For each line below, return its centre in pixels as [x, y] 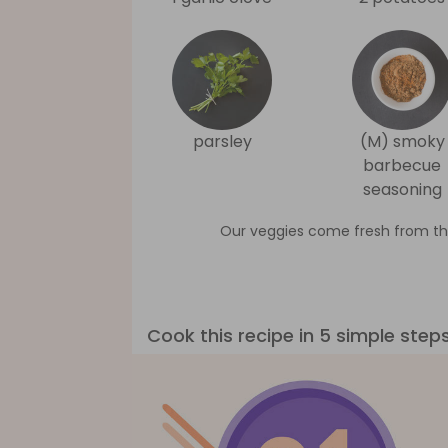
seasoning [402, 189]
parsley [222, 141]
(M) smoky [402, 141]
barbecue [402, 165]
